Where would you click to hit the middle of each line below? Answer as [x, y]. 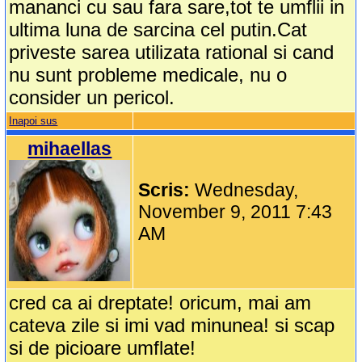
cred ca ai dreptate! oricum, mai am [160, 303]
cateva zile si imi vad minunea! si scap [172, 326]
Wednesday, [247, 190]
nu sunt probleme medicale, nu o [148, 75]
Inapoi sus [34, 121]
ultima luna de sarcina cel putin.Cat [158, 30]
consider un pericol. [92, 98]
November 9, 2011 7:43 [236, 212]
